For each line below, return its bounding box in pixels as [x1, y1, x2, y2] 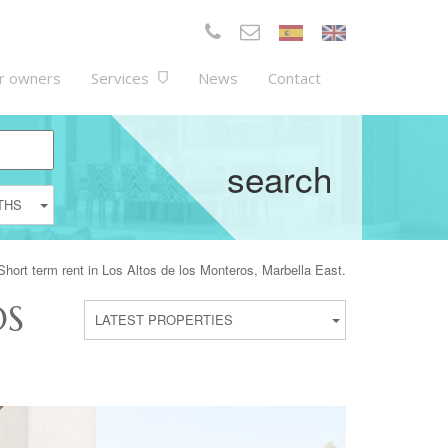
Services [91, 68, 153, 88]
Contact [268, 68, 321, 88]
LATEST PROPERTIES [94, 310, 233, 329]
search [227, 152, 332, 203]
